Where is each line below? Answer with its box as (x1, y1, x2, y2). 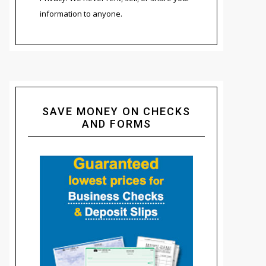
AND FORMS (81, 117, 151, 130)
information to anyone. (40, 8, 122, 19)
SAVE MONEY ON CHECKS (42, 104, 191, 118)
